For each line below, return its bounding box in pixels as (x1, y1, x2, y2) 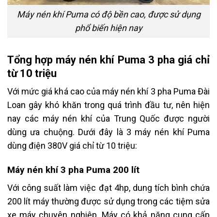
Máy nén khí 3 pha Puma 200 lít (7, 164, 139, 176)
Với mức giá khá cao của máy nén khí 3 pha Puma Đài (7, 86, 210, 97)
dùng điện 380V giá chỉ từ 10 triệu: (7, 140, 137, 151)
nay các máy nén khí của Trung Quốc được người (7, 113, 210, 124)
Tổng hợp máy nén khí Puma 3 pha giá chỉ (7, 53, 210, 66)
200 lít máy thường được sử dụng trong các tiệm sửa (7, 196, 210, 207)
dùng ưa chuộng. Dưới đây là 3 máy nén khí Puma (7, 127, 210, 138)
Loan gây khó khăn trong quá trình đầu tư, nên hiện (7, 100, 210, 110)
